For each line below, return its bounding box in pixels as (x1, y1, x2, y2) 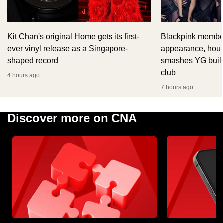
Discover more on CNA (7, 111, 137, 125)
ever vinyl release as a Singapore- (7, 44, 128, 53)
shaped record (7, 56, 58, 65)
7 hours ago (161, 84, 193, 91)
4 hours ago (7, 72, 40, 79)
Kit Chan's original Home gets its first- (7, 32, 139, 41)
